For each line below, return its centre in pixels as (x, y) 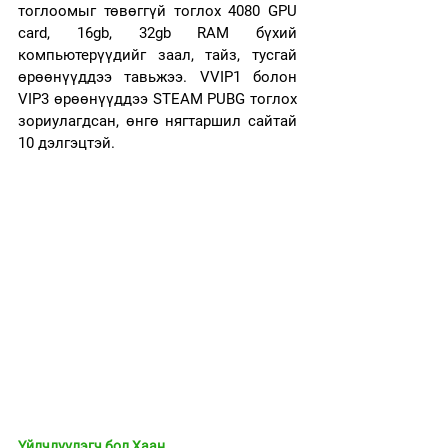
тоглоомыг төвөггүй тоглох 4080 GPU (157, 11)
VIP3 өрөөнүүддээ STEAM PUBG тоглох (157, 99)
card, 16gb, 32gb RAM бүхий (157, 33)
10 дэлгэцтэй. (68, 143)
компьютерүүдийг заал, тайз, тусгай (157, 55)
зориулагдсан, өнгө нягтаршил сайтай (157, 121)
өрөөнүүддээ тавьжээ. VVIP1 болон (157, 77)
